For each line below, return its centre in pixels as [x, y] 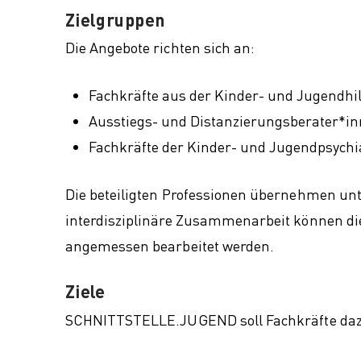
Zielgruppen [115, 19]
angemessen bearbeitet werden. [170, 246]
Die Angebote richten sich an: [160, 48]
